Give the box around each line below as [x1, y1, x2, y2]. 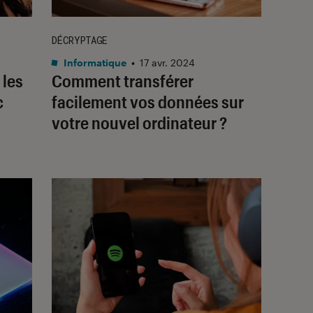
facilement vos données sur [52, 91, 244, 112]
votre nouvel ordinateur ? [52, 112, 227, 133]
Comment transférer [52, 70, 194, 91]
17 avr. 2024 [140, 56, 195, 68]
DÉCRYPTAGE [52, 33, 108, 47]
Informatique [61, 56, 126, 68]
